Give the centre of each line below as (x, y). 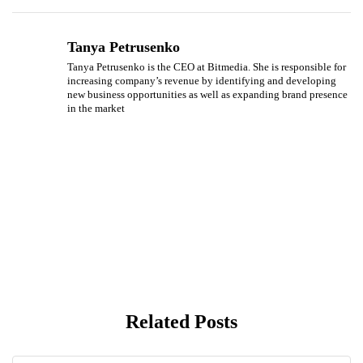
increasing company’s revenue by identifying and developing (202, 80)
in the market (96, 108)
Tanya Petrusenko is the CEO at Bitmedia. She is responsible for (207, 66)
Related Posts (181, 321)
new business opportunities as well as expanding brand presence (207, 94)
